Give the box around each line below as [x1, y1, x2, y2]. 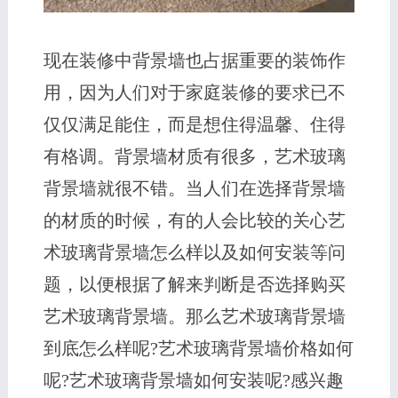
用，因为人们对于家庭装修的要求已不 [43, 83, 346, 103]
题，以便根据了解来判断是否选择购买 [43, 275, 346, 295]
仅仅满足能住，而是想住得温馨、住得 [43, 115, 346, 135]
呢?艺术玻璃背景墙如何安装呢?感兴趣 [43, 370, 344, 391]
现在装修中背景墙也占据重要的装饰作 [43, 51, 346, 71]
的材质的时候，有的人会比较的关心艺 [43, 211, 346, 231]
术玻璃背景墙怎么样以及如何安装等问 [43, 243, 346, 263]
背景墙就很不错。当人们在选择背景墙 [43, 179, 346, 199]
